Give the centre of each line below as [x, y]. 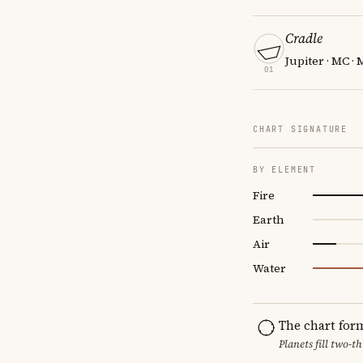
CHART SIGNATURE [300, 129]
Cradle [304, 38]
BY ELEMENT [284, 169]
